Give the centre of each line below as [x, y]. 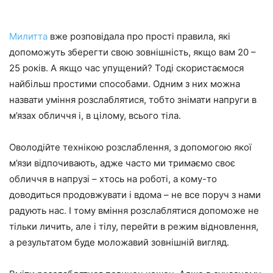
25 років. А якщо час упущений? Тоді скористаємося [126, 68]
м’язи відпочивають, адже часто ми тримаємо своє [122, 163]
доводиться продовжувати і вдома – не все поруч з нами [135, 195]
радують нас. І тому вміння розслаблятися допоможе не [134, 211]
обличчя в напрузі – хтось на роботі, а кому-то [113, 179]
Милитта [28, 37]
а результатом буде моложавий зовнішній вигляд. [119, 243]
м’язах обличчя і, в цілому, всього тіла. [95, 116]
